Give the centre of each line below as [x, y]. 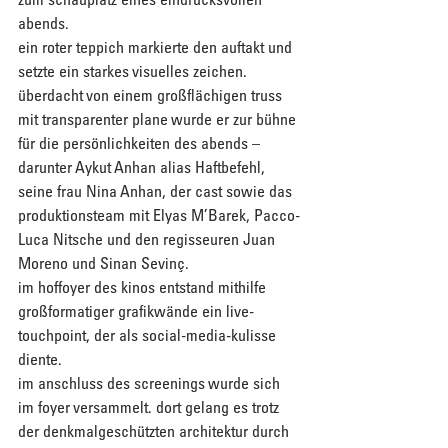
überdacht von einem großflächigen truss [152, 95]
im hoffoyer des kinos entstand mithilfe [144, 287]
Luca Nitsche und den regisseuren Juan [148, 239]
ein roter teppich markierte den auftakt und [157, 47]
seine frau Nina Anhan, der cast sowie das [157, 191]
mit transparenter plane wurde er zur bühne [159, 119]
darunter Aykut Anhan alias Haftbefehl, [143, 167]
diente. [40, 359]
